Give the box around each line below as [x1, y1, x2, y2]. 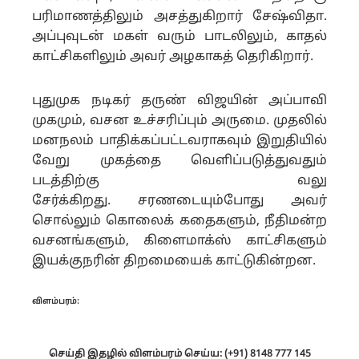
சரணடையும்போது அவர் [138, 193, 327, 209]
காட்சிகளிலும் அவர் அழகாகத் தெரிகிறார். [32, 49, 313, 65]
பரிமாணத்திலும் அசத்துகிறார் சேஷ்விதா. [32, 9, 327, 25]
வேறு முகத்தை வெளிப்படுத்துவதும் [32, 153, 327, 169]
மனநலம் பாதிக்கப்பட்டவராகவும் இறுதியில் [32, 133, 327, 149]
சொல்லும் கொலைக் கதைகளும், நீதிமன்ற [32, 213, 327, 229]
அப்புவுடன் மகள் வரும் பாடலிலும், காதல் [32, 29, 327, 45]
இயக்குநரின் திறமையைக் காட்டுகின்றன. [32, 253, 316, 269]
